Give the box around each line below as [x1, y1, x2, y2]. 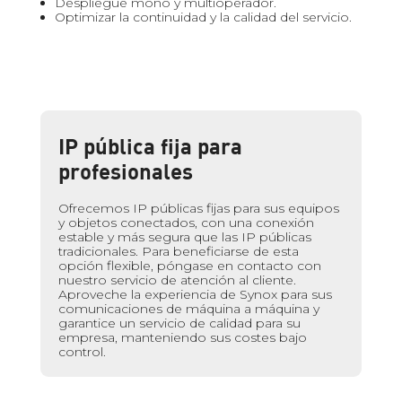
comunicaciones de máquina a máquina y [57, 301, 319, 318]
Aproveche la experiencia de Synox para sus [57, 286, 332, 303]
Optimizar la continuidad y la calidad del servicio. [54, 9, 352, 26]
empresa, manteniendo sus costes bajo [57, 329, 307, 346]
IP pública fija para [57, 132, 242, 160]
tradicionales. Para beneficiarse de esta [57, 243, 299, 260]
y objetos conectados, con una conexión [57, 214, 314, 232]
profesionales [57, 157, 193, 185]
